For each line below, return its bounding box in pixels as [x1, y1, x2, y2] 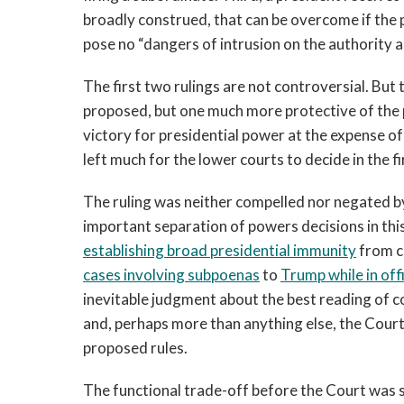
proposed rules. [83, 338, 188, 357]
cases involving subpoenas [83, 265, 260, 284]
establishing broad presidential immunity [83, 241, 356, 260]
